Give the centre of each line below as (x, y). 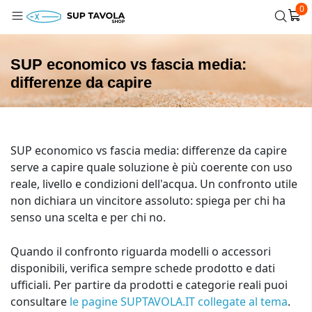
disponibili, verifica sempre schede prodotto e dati (143, 268)
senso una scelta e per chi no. (88, 217)
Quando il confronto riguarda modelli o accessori (141, 251)
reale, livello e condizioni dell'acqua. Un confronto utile (154, 184)
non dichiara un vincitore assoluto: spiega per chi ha (148, 201)
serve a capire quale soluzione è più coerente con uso (151, 167)
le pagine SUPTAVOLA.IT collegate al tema (179, 302)
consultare (40, 302)
